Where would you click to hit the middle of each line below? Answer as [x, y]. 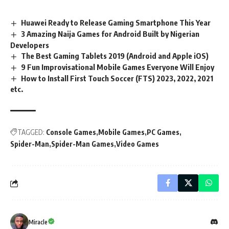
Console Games [71, 132]
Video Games [138, 144]
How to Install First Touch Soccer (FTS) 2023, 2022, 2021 [117, 78]
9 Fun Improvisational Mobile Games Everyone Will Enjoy [118, 67]
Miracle [38, 222]
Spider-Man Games [83, 144]
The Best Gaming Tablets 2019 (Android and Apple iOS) [115, 55]
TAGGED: [31, 132]
